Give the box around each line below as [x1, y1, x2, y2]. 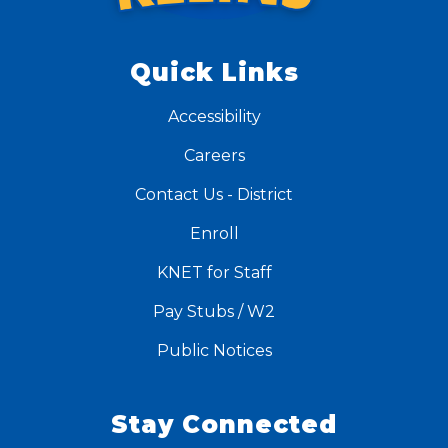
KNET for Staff [156, 263, 272, 283]
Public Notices [156, 341, 272, 361]
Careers [183, 146, 245, 166]
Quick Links [129, 58, 299, 88]
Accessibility [167, 107, 261, 127]
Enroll [189, 224, 239, 244]
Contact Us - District [135, 185, 293, 205]
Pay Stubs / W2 [153, 302, 275, 322]
